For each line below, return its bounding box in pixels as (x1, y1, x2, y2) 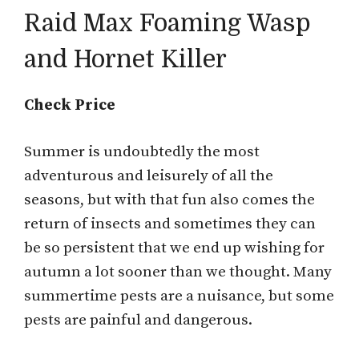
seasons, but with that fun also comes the (24, 191, 315, 210)
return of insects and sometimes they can (24, 215, 316, 234)
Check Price (24, 95, 115, 115)
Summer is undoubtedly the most (24, 143, 260, 162)
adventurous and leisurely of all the (24, 167, 273, 186)
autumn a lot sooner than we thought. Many (24, 263, 332, 282)
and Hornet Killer (24, 45, 227, 73)
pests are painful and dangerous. (24, 311, 252, 330)
